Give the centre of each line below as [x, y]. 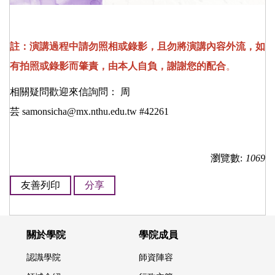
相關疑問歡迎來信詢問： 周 [70, 92]
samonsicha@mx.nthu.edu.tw [79, 112]
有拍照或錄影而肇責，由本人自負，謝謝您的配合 [118, 66]
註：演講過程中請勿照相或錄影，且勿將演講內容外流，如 [137, 47]
